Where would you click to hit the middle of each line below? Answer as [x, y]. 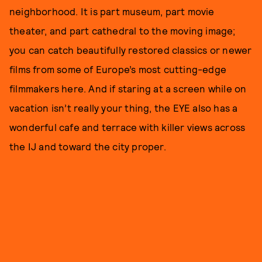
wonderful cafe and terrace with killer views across [127, 127]
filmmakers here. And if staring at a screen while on [128, 88]
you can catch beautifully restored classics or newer [131, 49]
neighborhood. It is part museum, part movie [112, 11]
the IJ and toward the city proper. [88, 146]
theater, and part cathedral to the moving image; [123, 30]
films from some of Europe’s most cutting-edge [118, 69]
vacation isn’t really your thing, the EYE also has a [124, 107]
